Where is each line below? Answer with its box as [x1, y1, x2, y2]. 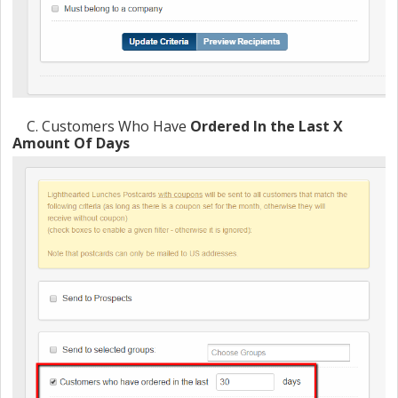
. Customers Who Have [36, 116, 190, 137]
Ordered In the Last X [190, 116, 343, 137]
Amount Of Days [12, 133, 130, 154]
